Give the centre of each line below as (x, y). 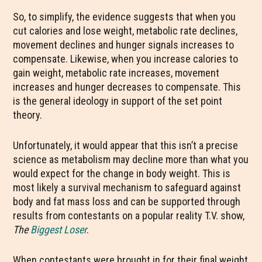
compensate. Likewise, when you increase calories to (126, 59)
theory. (28, 115)
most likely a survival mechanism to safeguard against (127, 187)
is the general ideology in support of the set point (118, 101)
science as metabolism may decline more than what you (131, 159)
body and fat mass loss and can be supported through (127, 201)
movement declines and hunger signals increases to (124, 45)
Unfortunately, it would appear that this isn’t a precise (126, 145)
